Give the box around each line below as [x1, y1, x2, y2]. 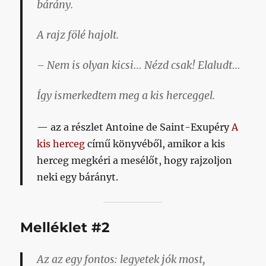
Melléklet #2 [20, 218, 110, 236]
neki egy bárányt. [37, 170, 119, 183]
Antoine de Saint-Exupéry [106, 121, 232, 133]
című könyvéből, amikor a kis [85, 137, 226, 150]
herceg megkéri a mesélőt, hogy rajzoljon [37, 154, 233, 166]
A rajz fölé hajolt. [37, 28, 119, 42]
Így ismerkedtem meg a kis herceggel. [37, 88, 216, 102]
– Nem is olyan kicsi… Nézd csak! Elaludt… [37, 58, 241, 72]
